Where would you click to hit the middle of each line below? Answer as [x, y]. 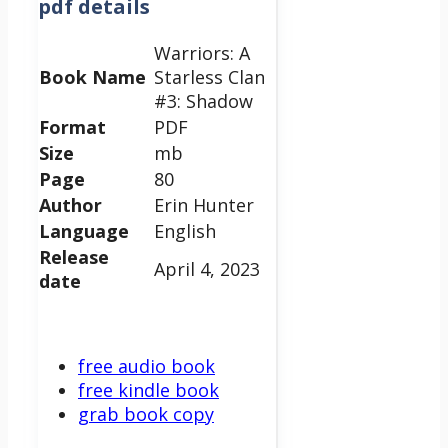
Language [84, 230]
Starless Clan [209, 76]
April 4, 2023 [207, 268]
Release [74, 256]
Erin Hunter [204, 204]
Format [72, 126]
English [185, 230]
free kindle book [148, 389]
